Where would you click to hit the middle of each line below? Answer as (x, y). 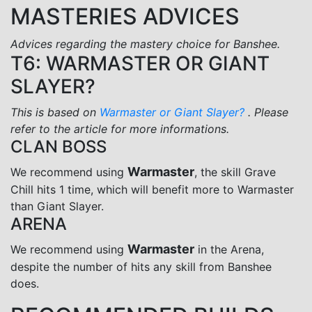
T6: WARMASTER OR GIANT (140, 63)
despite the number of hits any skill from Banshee (141, 266)
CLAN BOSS (58, 146)
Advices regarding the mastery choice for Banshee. (145, 44)
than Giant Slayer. (57, 206)
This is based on (55, 112)
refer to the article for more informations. (120, 128)
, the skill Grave (235, 172)
